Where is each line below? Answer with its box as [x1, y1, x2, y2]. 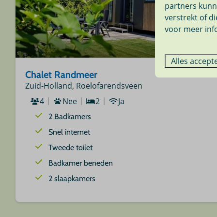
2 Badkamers [48, 112, 92, 122]
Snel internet [48, 127, 91, 137]
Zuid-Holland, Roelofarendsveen [25, 80, 143, 92]
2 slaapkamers [48, 174, 96, 184]
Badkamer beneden [48, 158, 113, 168]
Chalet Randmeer [25, 69, 98, 81]
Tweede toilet [48, 143, 93, 153]
